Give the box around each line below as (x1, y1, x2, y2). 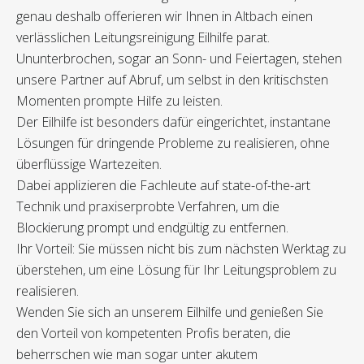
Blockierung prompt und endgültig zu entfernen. (16, 219, 288, 237)
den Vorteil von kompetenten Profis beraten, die (16, 324, 291, 343)
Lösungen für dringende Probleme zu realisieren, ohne (16, 134, 330, 153)
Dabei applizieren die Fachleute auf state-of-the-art (16, 176, 310, 195)
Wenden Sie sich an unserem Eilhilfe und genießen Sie (16, 303, 323, 322)
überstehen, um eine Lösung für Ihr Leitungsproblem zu (16, 261, 336, 279)
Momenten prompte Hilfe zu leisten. (16, 92, 223, 110)
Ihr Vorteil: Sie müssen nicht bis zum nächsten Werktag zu (16, 240, 346, 258)
